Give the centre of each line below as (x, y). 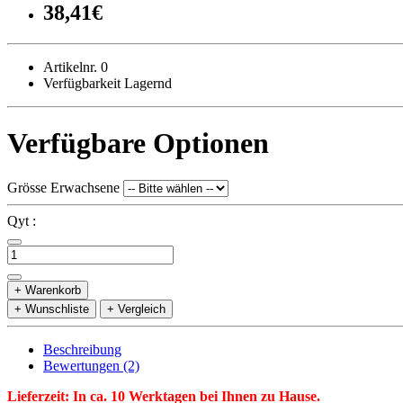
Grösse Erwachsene (63, 187)
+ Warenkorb (48, 290)
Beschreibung (82, 349)
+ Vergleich (136, 309)
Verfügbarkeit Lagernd (107, 83)
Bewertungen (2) (91, 365)
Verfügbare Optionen (138, 143)
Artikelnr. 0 (76, 67)
